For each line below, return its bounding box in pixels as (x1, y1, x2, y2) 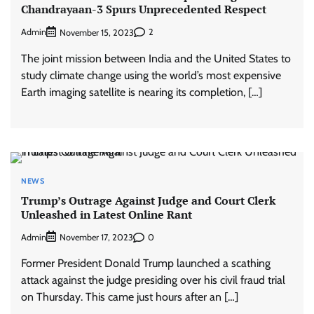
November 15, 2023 (60, 27, 134, 38)
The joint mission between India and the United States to (21, 51, 291, 65)
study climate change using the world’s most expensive (21, 68, 281, 82)
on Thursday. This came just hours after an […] (21, 290, 238, 304)
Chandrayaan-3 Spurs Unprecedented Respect (21, 1, 266, 18)
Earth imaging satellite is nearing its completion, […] (21, 85, 262, 99)
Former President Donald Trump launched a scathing (21, 257, 271, 271)
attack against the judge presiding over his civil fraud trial (21, 273, 285, 287)
